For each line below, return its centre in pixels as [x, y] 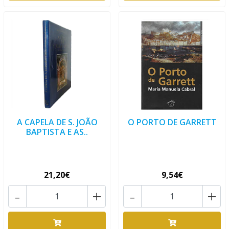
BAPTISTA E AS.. [57, 132]
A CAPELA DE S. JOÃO [57, 122]
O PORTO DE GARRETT [172, 122]
